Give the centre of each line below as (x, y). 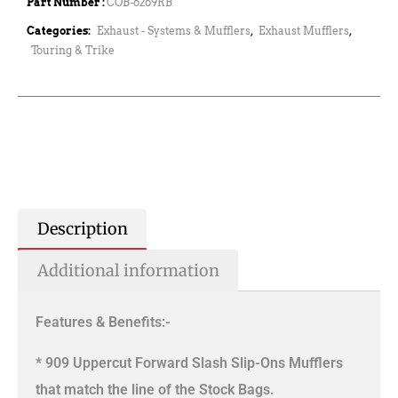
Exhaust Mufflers (304, 30)
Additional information (128, 270)
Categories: (60, 30)
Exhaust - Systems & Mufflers (174, 30)
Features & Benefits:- (103, 322)
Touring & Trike (73, 50)
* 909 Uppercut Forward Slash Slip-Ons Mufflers (189, 363)
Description (82, 229)
